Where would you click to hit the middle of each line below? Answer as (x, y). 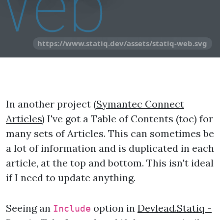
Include (72, 209)
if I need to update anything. (71, 178)
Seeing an (29, 208)
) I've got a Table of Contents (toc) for (127, 119)
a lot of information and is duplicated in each (110, 148)
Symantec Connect (140, 104)
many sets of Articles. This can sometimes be (110, 133)
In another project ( (51, 104)
